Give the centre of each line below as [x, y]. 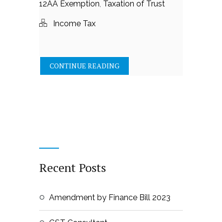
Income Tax [74, 24]
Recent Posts [73, 167]
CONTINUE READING [84, 66]
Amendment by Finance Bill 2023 [110, 197]
